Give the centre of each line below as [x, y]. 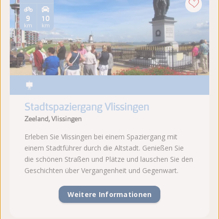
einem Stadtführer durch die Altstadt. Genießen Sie [104, 148]
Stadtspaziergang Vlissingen [87, 107]
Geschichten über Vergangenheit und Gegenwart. [101, 171]
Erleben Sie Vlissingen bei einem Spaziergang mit [101, 137]
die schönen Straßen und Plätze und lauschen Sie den [109, 159]
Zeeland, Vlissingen [53, 119]
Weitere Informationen [109, 194]
